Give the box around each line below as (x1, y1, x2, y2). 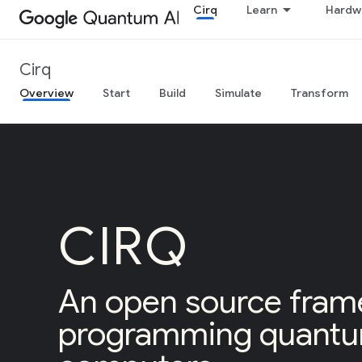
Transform (291, 86, 348, 100)
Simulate (215, 86, 262, 100)
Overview (19, 86, 74, 100)
